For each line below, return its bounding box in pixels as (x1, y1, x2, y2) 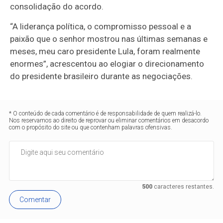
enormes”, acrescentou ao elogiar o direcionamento (10, 59, 205, 69)
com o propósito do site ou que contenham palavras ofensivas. (9, 124, 173, 131)
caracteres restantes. (152, 183, 214, 191)
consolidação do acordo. (10, 1, 104, 12)
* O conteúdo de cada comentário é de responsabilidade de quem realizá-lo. (9, 110, 202, 117)
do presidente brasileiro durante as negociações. (10, 71, 193, 82)
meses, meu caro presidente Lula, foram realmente (10, 46, 201, 57)
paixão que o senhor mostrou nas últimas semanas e (10, 34, 208, 44)
